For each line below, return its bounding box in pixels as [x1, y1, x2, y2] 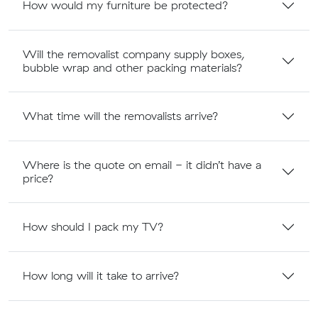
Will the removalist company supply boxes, [23, 46, 245, 61]
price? [23, 170, 54, 185]
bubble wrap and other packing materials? [23, 60, 243, 75]
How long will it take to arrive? [23, 268, 180, 283]
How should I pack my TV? [23, 219, 164, 234]
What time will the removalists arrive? [23, 109, 219, 124]
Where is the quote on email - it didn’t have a [23, 157, 261, 172]
